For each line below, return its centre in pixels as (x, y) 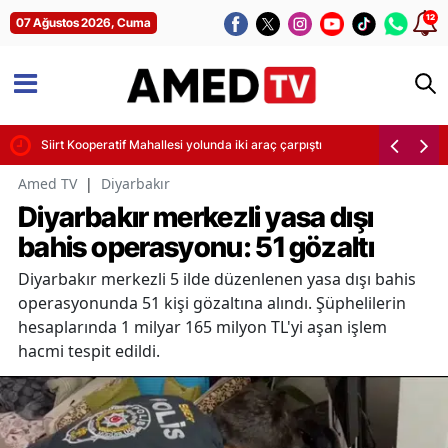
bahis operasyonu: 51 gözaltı (196, 246)
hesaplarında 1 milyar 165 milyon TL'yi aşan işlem (202, 326)
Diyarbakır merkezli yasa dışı (196, 216)
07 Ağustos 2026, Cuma (83, 22)
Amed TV (47, 183)
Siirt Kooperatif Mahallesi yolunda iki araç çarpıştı (181, 144)
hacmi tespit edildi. (89, 350)
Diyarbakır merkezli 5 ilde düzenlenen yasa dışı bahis (217, 278)
